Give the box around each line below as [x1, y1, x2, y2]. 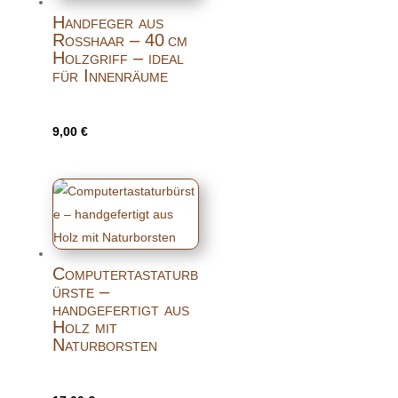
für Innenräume [52, 66, 168, 86]
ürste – [52, 281, 109, 301]
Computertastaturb [52, 263, 198, 283]
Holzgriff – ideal [52, 48, 184, 68]
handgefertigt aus [52, 298, 189, 319]
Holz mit [52, 316, 117, 337]
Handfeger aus [52, 12, 163, 33]
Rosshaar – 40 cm [52, 30, 187, 51]
